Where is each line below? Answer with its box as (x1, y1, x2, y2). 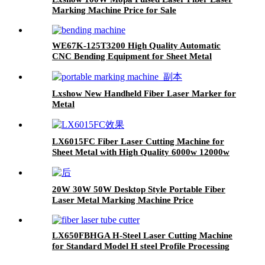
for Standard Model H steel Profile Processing (52, 241, 230, 251)
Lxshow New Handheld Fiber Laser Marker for (52, 89, 236, 99)
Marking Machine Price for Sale (52, 5, 176, 15)
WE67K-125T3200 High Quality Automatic (52, 41, 221, 51)
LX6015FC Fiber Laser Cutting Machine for (52, 137, 224, 147)
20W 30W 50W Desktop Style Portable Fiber (52, 185, 225, 195)
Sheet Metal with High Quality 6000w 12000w (52, 147, 230, 157)
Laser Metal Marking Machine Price (52, 195, 193, 205)
